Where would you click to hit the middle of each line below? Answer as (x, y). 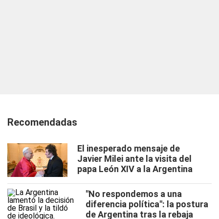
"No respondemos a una (134, 194)
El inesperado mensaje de (129, 148)
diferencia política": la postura (147, 204)
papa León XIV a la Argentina (135, 169)
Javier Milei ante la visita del (134, 159)
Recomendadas (42, 122)
